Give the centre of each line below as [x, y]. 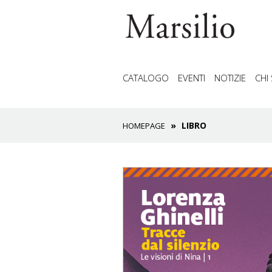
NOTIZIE [230, 78]
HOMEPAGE [144, 126]
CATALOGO [146, 78]
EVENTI [192, 78]
